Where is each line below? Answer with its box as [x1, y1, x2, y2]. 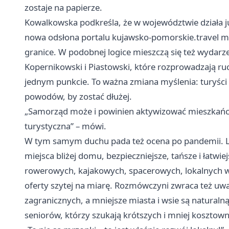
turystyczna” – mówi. [25, 120, 106, 132]
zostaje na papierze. [25, 1, 102, 13]
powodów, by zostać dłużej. [25, 90, 132, 102]
